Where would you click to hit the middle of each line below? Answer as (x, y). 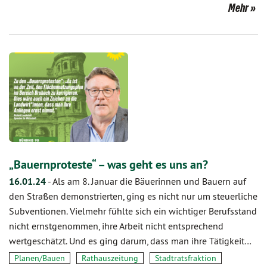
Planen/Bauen (40, 258)
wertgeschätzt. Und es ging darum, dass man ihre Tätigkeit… (130, 241)
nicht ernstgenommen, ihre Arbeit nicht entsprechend (116, 226)
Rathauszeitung (110, 258)
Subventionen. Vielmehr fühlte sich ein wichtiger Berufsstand (133, 211)
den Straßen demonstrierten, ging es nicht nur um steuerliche (133, 196)
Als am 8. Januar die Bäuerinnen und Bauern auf (149, 181)
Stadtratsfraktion (186, 258)
